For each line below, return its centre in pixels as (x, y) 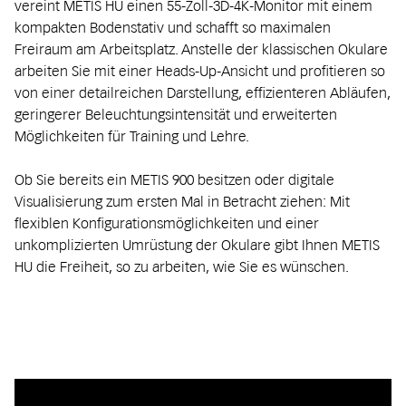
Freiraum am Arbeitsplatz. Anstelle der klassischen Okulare (201, 49)
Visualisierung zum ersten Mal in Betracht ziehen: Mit (182, 202)
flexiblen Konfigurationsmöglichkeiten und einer (167, 223)
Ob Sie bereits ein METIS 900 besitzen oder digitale (174, 180)
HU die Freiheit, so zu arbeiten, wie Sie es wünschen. (182, 267)
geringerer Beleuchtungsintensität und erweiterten (176, 115)
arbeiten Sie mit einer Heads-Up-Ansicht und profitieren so (200, 71)
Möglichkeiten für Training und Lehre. (132, 136)
